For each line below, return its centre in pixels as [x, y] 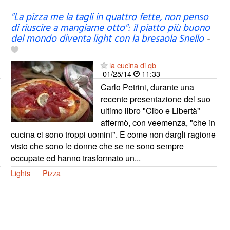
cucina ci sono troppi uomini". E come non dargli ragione [113, 134]
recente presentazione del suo [155, 99]
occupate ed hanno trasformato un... [75, 158]
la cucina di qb [132, 65]
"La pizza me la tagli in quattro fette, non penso [109, 17]
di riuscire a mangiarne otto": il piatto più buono [110, 28]
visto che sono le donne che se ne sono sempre [97, 146]
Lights [20, 172]
